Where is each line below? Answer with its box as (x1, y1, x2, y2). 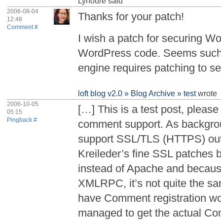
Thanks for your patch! (78, 10, 184, 23)
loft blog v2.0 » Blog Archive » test (78, 89, 196, 98)
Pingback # (7, 116, 37, 124)
